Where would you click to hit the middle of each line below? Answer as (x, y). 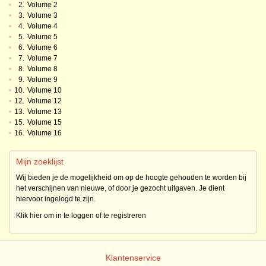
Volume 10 (45, 90)
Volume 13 (45, 112)
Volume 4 (42, 26)
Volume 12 (45, 101)
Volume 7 (42, 58)
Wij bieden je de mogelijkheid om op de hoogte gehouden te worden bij (131, 178)
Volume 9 (42, 80)
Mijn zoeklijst (40, 161)
